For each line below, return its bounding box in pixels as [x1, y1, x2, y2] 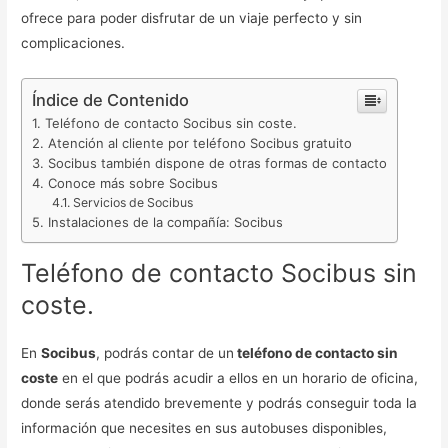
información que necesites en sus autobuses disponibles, [21, 419, 388, 436]
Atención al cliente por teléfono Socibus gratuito [48, 135, 353, 152]
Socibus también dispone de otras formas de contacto [48, 155, 388, 172]
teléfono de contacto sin [234, 344, 399, 361]
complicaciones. [21, 35, 126, 52]
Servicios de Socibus [72, 195, 193, 211]
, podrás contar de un [96, 344, 235, 361]
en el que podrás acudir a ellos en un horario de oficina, [58, 369, 419, 386]
